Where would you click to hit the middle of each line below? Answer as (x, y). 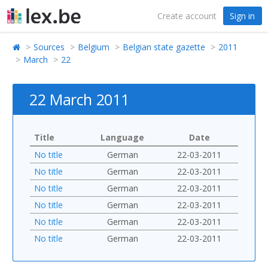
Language (122, 137)
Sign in (242, 16)
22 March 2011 (79, 99)
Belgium (94, 47)
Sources (49, 47)
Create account (187, 16)
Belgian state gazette (164, 47)
